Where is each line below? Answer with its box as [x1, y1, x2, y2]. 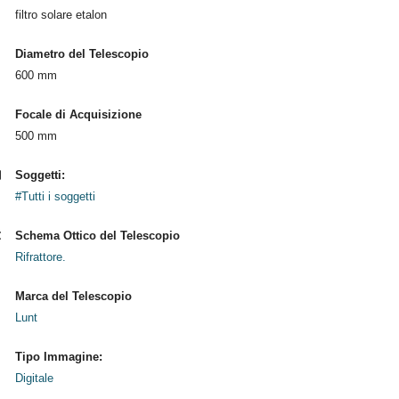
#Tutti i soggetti [14, 190, 95, 203]
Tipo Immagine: [14, 350, 102, 363]
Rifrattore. [14, 250, 66, 264]
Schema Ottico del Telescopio [14, 229, 180, 242]
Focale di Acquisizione [14, 108, 142, 121]
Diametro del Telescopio [14, 47, 149, 61]
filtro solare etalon [14, 8, 107, 21]
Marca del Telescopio [14, 289, 132, 303]
